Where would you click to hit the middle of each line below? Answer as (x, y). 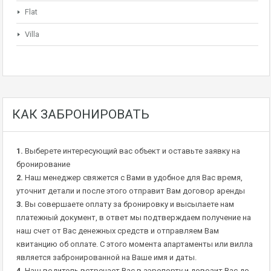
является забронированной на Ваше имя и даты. (106, 258)
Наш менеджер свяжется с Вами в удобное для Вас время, (133, 178)
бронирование (43, 165)
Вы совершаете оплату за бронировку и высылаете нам (129, 204)
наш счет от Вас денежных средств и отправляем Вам (118, 231)
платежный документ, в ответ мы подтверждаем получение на (134, 218)
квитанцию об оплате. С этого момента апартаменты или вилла (135, 244)
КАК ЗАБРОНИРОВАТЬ (81, 115)
